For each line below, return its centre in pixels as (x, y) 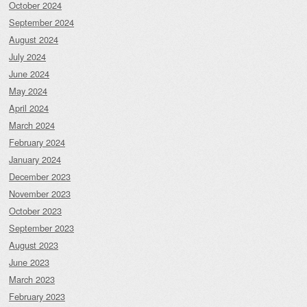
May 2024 (28, 91)
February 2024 (37, 143)
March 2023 (32, 280)
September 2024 (41, 23)
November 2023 (40, 194)
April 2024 (29, 108)
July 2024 (27, 57)
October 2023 (35, 211)
